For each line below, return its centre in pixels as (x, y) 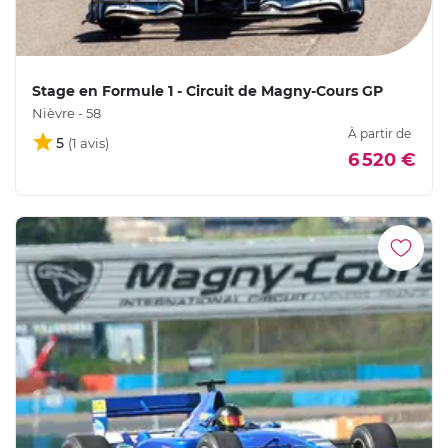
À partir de (379, 133)
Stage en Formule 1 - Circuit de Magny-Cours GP (207, 90)
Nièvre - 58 (66, 112)
